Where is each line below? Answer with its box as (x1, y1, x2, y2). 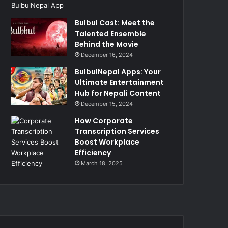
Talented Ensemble (75, 28, 147, 39)
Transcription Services (75, 126, 160, 136)
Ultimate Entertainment (75, 77, 164, 88)
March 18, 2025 (81, 160, 123, 167)
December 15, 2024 (81, 100, 133, 107)
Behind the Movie (75, 39, 139, 49)
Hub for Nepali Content (75, 88, 161, 98)
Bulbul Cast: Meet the (75, 18, 155, 28)
